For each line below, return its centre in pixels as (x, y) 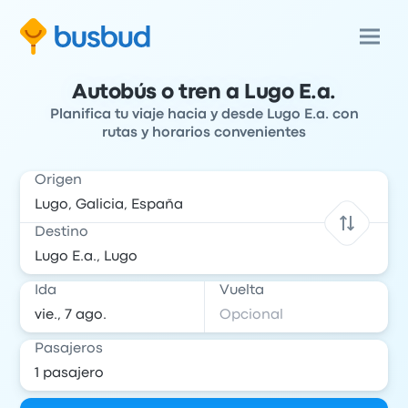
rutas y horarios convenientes (204, 133)
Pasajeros (69, 349)
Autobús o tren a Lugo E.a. (204, 93)
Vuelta (242, 291)
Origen (59, 180)
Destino (62, 232)
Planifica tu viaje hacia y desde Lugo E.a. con (204, 115)
